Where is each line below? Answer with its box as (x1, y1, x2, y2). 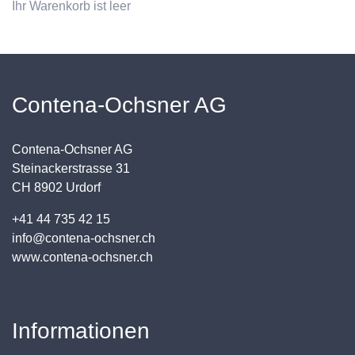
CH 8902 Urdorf (12, 181, 101, 195)
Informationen (12, 319, 150, 344)
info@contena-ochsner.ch (12, 231, 155, 246)
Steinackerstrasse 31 (12, 162, 130, 176)
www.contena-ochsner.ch (12, 250, 153, 265)
